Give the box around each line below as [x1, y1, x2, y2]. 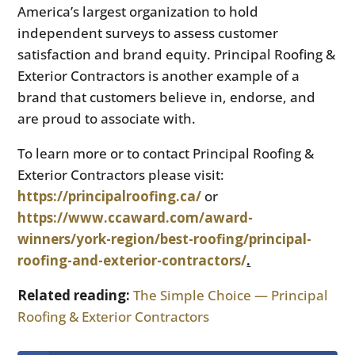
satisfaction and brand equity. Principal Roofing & [17, 45, 336, 64]
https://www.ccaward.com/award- [17, 208, 254, 227]
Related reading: [17, 286, 131, 305]
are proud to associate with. [17, 109, 197, 128]
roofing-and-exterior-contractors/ [17, 251, 247, 270]
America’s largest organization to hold [17, 2, 259, 21]
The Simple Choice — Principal [133, 286, 329, 305]
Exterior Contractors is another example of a [17, 67, 300, 86]
